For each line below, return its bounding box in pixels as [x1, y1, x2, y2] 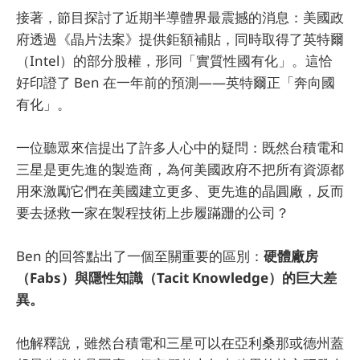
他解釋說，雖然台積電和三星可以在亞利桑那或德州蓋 [16, 333, 344, 353]
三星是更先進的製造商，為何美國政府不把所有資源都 [16, 160, 344, 179]
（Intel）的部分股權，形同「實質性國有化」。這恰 [16, 51, 333, 70]
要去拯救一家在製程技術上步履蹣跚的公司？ [16, 203, 289, 223]
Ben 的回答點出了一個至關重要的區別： [16, 247, 264, 266]
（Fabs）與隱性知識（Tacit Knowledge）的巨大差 [16, 268, 337, 288]
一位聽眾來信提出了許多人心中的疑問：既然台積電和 [16, 138, 344, 157]
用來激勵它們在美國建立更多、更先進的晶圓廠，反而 [16, 182, 344, 201]
